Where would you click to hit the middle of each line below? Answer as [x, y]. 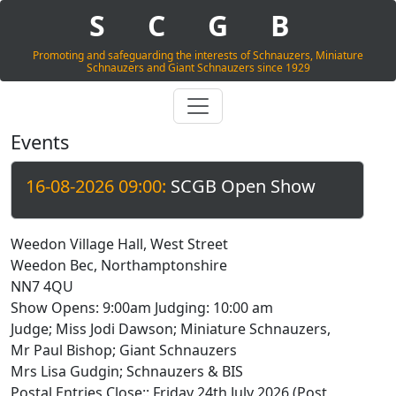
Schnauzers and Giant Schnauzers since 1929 [198, 68]
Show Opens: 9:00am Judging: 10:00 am [142, 308]
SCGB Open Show [241, 186]
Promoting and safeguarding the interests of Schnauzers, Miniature [198, 55]
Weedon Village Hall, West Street [119, 244]
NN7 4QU [42, 286]
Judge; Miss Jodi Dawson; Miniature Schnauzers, [171, 329]
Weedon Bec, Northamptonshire [119, 265]
